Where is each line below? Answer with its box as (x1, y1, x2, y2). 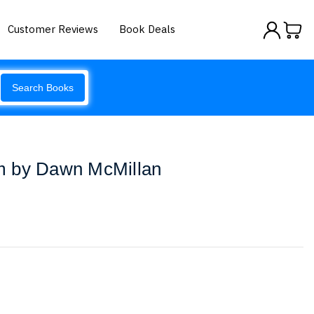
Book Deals (119, 22, 176, 36)
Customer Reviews (8, 22, 99, 36)
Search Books (12, 82, 74, 93)
